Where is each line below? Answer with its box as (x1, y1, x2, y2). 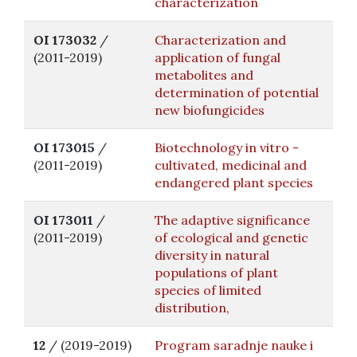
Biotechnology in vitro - (155, 139, 299, 155)
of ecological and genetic (155, 229, 308, 245)
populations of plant (155, 265, 278, 280)
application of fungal (155, 49, 280, 65)
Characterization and (155, 32, 286, 48)
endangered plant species (155, 175, 313, 190)
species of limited (155, 282, 261, 298)
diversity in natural (155, 247, 269, 263)
